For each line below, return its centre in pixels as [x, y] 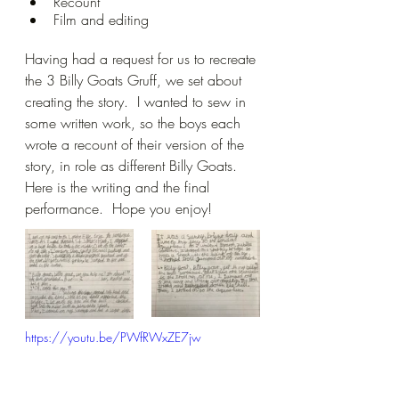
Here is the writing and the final [119, 187]
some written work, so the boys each [135, 123]
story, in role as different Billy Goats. [135, 166]
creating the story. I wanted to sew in [138, 102]
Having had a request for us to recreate [142, 59]
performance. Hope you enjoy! [118, 208]
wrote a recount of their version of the [137, 144]
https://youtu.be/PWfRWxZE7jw [113, 337]
